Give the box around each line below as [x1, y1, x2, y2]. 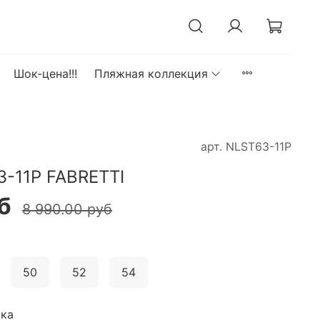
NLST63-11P [226, 139, 291, 154]
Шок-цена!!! [13, 66, 77, 81]
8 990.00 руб [22, 201, 112, 219]
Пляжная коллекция [94, 66, 208, 81]
